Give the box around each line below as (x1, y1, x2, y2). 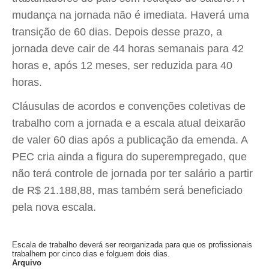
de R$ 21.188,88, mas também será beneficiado (12, 184, 243, 196)
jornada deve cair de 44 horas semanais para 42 (12, 43, 244, 55)
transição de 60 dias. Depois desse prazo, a (12, 26, 222, 38)
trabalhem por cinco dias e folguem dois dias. (12, 249, 170, 258)
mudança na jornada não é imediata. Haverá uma (12, 9, 249, 21)
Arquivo (12, 258, 41, 267)
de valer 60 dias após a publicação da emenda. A (12, 134, 247, 146)
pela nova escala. (12, 201, 96, 213)
